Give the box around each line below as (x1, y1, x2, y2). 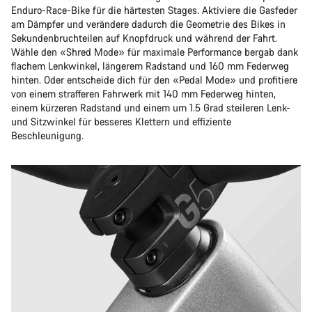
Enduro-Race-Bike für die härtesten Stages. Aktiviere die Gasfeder (11, 3, 297, 17)
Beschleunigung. (11, 129, 84, 142)
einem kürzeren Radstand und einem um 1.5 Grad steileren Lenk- (11, 101, 290, 114)
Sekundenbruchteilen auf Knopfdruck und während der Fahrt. (11, 31, 277, 45)
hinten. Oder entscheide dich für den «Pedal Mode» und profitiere (11, 73, 297, 86)
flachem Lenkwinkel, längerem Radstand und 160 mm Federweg (11, 59, 289, 72)
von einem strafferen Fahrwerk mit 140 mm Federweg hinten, (11, 87, 276, 100)
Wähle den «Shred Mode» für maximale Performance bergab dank (11, 45, 298, 58)
